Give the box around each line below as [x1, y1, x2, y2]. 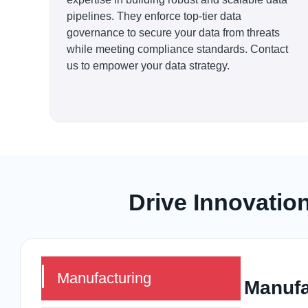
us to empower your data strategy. [67, 60, 230, 71]
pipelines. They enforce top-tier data [67, 10, 241, 22]
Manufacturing [57, 269, 151, 287]
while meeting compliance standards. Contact [67, 43, 288, 55]
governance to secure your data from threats [67, 27, 280, 38]
